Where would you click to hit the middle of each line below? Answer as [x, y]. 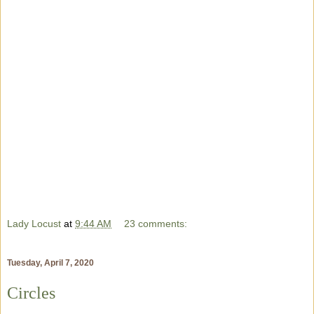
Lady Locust [34, 223]
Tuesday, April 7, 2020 [50, 262]
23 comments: [156, 223]
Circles [31, 293]
